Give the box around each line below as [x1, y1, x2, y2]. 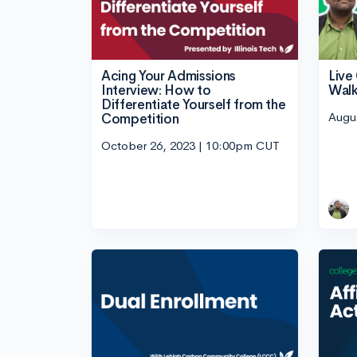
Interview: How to [101, 81, 211, 99]
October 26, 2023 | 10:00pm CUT [101, 138, 280, 154]
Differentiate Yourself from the [101, 96, 286, 113]
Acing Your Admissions [101, 67, 236, 84]
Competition [101, 110, 179, 127]
